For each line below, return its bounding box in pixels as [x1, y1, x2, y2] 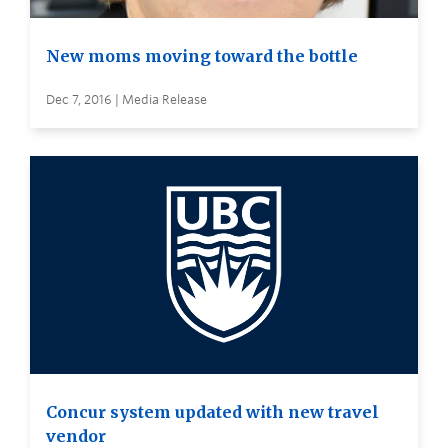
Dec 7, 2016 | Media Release [46, 91, 207, 107]
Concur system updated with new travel [46, 401, 379, 422]
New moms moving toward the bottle [46, 45, 358, 66]
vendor [46, 425, 106, 446]
